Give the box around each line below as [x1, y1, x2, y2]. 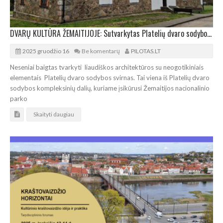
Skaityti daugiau [33, 110, 74, 118]
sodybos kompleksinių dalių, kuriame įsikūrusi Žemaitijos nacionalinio [10, 84, 210, 92]
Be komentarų [82, 47, 120, 55]
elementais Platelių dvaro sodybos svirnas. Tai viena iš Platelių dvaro [10, 73, 210, 82]
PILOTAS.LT [131, 47, 161, 55]
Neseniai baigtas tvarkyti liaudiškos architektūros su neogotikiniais [10, 63, 204, 71]
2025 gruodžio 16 [22, 47, 69, 55]
